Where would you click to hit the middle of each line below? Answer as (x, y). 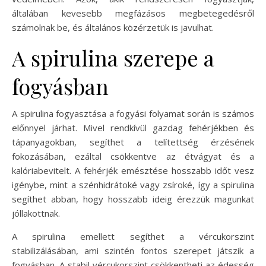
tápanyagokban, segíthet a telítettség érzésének (133, 142)
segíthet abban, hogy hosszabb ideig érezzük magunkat (133, 199)
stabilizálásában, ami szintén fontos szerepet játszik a (133, 250)
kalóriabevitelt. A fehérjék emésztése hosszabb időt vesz (133, 170)
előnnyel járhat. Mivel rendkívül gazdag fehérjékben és (133, 127)
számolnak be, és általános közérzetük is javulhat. (113, 27)
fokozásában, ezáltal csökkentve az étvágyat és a (133, 156)
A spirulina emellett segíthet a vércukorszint (133, 236)
